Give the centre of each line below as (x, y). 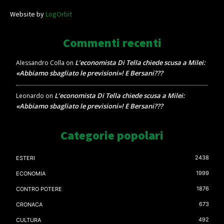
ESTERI (25, 158)
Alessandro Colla (40, 63)
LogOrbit (59, 14)
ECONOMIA (31, 174)
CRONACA (29, 205)
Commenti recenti (112, 43)
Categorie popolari (112, 135)
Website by (28, 14)
